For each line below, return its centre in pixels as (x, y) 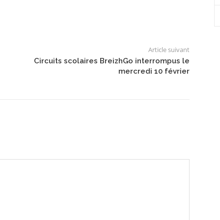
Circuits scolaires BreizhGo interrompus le (111, 61)
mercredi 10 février (154, 71)
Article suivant (169, 49)
